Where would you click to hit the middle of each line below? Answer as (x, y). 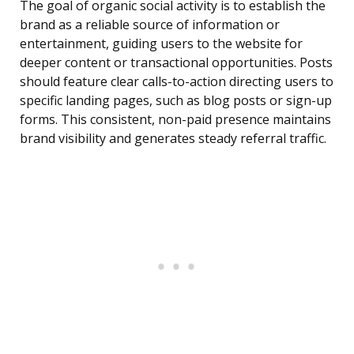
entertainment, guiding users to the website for (161, 44)
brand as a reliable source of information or (150, 25)
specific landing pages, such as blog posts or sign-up (176, 101)
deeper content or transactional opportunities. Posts (176, 63)
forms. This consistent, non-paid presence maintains (175, 120)
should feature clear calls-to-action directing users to (177, 82)
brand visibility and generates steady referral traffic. (173, 139)
